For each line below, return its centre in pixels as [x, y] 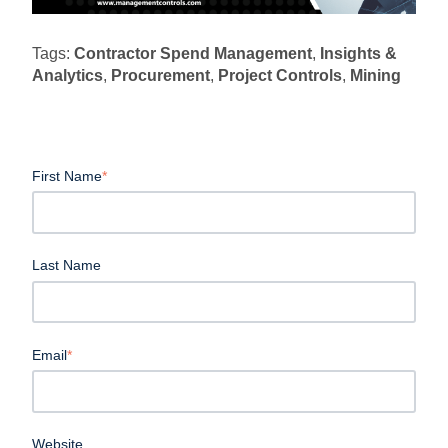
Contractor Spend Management [193, 53]
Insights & [358, 53]
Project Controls [280, 75]
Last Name [66, 265]
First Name [67, 175]
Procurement [160, 75]
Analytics [67, 75]
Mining [375, 75]
